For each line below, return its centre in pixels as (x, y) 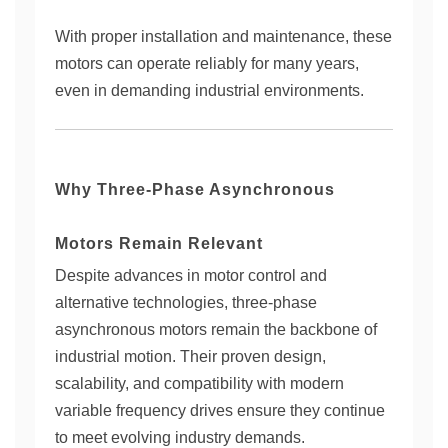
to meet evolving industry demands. (180, 437)
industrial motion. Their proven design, (190, 356)
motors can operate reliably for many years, (207, 63)
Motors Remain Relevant (159, 243)
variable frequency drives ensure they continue (220, 410)
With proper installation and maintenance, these (223, 36)
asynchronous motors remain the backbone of (216, 329)
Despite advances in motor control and (191, 275)
